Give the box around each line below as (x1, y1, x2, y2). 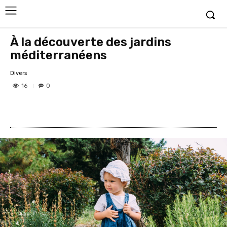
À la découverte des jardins (10, 35, 171, 49)
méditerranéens (10, 48, 107, 62)
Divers (10, 69, 27, 77)
